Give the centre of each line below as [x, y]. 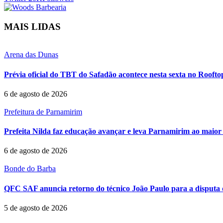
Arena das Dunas [31, 55]
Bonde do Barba [30, 169]
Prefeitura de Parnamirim [43, 111]
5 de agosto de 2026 [36, 208]
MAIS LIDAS [32, 26]
